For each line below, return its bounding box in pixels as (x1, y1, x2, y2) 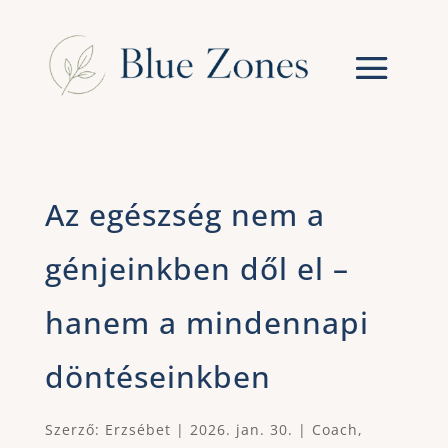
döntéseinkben (44, 356, 271, 398)
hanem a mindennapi (44, 302, 369, 344)
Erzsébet (104, 420, 171, 440)
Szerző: (44, 420, 105, 440)
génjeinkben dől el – (44, 248, 349, 290)
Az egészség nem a (44, 194, 325, 236)
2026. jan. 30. (189, 420, 293, 440)
